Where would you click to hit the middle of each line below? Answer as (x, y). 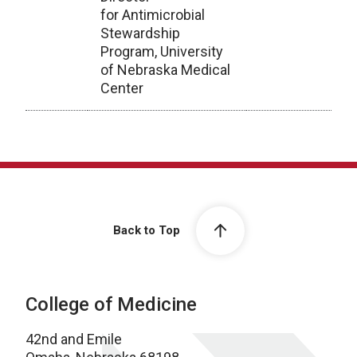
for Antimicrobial (153, 15)
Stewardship (140, 33)
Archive (49, 120)
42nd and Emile (74, 339)
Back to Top (146, 231)
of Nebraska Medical (165, 70)
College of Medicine (111, 304)
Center (122, 88)
